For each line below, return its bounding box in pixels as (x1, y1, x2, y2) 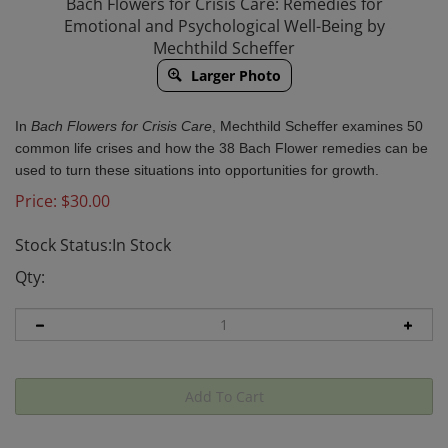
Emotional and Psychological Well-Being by (63, 15, 385, 37)
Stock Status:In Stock (15, 234, 171, 256)
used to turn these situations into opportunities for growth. (15, 162, 379, 178)
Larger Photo (186, 66, 281, 85)
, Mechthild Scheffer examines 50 (212, 118, 423, 134)
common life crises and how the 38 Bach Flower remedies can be (15, 140, 428, 156)
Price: (15, 190, 57, 212)
